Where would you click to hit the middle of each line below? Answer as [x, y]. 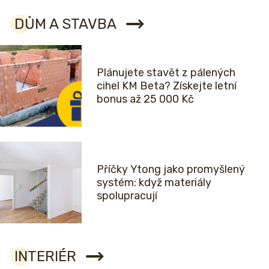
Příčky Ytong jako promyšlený [171, 170]
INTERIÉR [45, 257]
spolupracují [127, 196]
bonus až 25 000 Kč [145, 99]
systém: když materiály [154, 183]
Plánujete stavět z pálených [166, 73]
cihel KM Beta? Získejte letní [167, 86]
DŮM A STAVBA [65, 24]
